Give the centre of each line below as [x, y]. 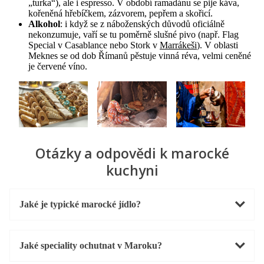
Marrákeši [178, 45]
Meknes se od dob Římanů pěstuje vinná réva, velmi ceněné [140, 55]
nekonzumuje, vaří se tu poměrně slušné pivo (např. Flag [133, 34]
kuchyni [132, 170]
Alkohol [44, 24]
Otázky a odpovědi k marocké [132, 153]
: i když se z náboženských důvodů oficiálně [142, 24]
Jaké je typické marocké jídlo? [80, 204]
